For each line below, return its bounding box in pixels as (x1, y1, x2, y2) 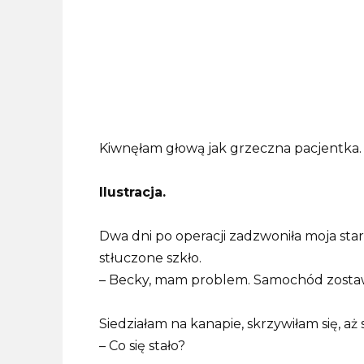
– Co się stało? (99, 338, 185, 354)
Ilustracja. (99, 184, 166, 200)
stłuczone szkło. (99, 250, 201, 266)
